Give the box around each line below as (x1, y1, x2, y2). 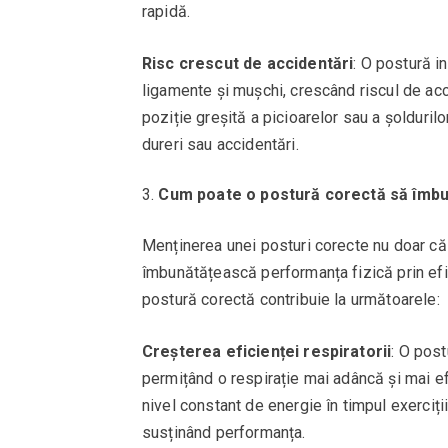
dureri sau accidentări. (142, 134, 299, 154)
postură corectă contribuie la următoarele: (142, 289, 440, 309)
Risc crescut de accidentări (142, 53, 354, 73)
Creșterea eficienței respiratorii (142, 341, 392, 361)
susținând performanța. (142, 422, 306, 442)
